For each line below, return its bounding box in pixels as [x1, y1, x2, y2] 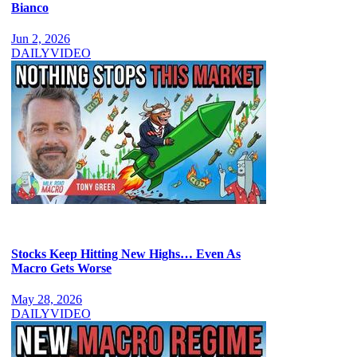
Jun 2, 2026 [11, 32, 70, 46]
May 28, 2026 [11, 292, 82, 306]
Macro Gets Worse [11, 261, 112, 275]
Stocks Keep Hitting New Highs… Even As [11, 246, 241, 261]
